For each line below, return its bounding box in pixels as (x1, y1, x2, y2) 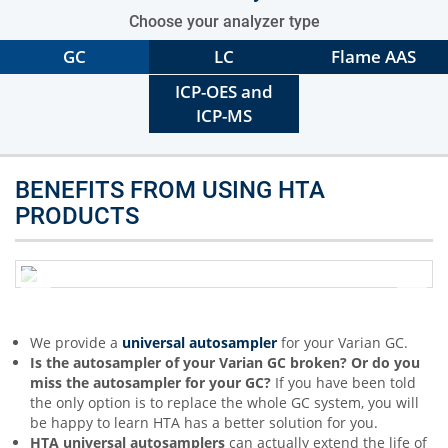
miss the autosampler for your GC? (30, 373, 275, 392)
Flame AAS (330, 45, 416, 68)
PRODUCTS (15, 202, 139, 230)
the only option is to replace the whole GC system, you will (30, 393, 419, 412)
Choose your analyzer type (128, 12, 320, 31)
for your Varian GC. (277, 333, 408, 352)
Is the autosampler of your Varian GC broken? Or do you (30, 353, 420, 372)
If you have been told (275, 373, 416, 392)
